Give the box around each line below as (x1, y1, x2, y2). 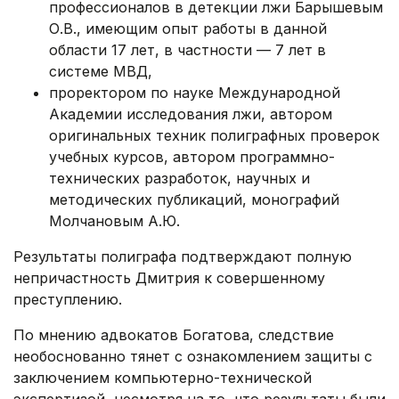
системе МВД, (49, 62, 152, 81)
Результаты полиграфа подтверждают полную (13, 248, 352, 266)
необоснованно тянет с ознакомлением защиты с (13, 347, 372, 366)
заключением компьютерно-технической (13, 369, 312, 387)
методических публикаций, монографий (49, 191, 339, 209)
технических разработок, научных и (49, 169, 310, 188)
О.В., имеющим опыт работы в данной (49, 20, 327, 38)
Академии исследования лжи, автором (49, 105, 332, 124)
